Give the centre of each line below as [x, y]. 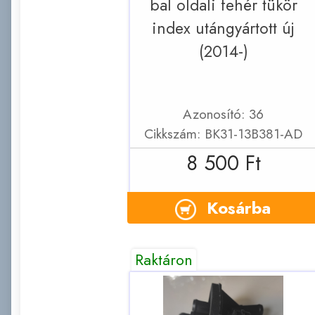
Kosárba [238, 207]
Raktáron [164, 259]
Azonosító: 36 [223, 114]
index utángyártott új [223, 28]
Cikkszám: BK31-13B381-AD [223, 133]
